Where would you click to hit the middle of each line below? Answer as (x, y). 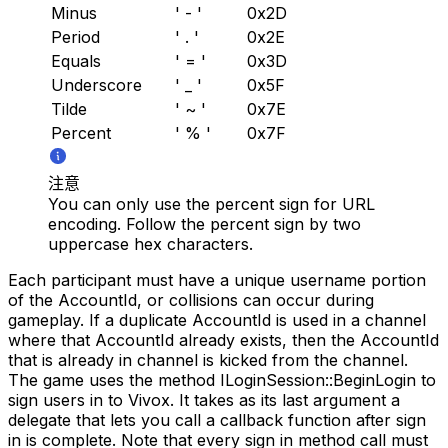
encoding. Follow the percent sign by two (204, 224)
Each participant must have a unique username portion (217, 280)
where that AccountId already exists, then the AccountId (223, 340)
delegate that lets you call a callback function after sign (217, 420)
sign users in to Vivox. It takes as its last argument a (204, 400)
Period (75, 37)
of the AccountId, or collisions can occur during (191, 300)
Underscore (96, 85)
